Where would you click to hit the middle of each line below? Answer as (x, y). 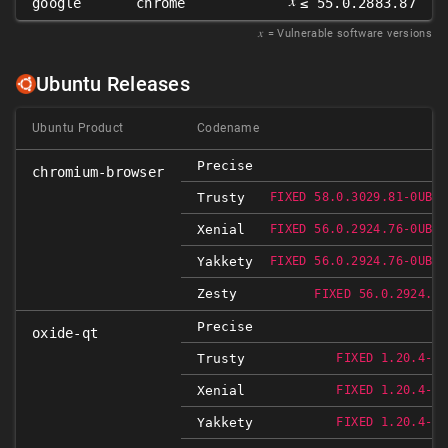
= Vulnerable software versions (349, 34)
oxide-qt (65, 333)
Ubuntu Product (78, 128)
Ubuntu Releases (113, 84)
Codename (228, 128)
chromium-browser (98, 172)
